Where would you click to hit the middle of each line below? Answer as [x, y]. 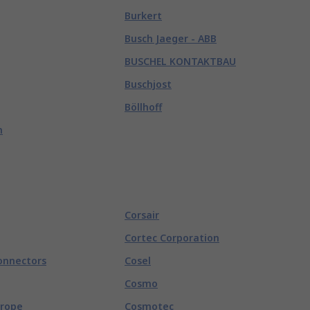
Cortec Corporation [172, 238]
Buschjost [148, 84]
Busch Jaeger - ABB [171, 38]
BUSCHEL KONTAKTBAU [180, 61]
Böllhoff [143, 107]
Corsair [142, 215]
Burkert [143, 16]
